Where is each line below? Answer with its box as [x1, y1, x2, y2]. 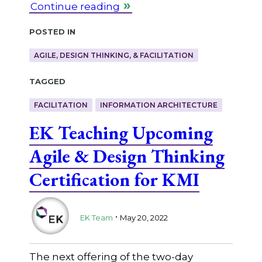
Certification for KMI [29, 167, 199, 192]
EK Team [80, 212, 113, 222]
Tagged [29, 74, 65, 88]
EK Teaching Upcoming [29, 120, 213, 145]
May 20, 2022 [119, 212, 168, 222]
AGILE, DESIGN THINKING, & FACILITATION [33, 51, 194, 60]
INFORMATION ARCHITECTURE [99, 101, 218, 110]
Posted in [29, 23, 75, 37]
